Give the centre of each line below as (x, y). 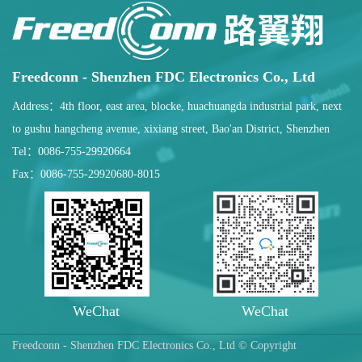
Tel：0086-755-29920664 (72, 151)
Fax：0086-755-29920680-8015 (86, 174)
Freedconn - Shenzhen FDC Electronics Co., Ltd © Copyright (154, 345)
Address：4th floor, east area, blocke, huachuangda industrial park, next (177, 106)
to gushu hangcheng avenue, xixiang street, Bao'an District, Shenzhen (171, 128)
